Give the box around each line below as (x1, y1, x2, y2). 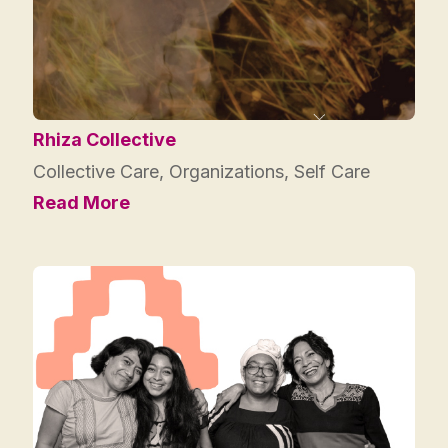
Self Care (294, 160, 370, 182)
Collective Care (33, 160, 159, 182)
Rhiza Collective (33, 128, 176, 150)
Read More (33, 191, 130, 213)
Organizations (169, 160, 284, 182)
